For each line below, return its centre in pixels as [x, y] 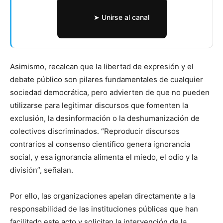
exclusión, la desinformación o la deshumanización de [105, 118]
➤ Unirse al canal [121, 17]
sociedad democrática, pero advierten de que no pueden [110, 92]
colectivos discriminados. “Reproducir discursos [95, 131]
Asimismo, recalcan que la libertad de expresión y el [102, 66]
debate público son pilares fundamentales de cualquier [107, 79]
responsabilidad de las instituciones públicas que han [104, 209]
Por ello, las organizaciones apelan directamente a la [103, 196]
